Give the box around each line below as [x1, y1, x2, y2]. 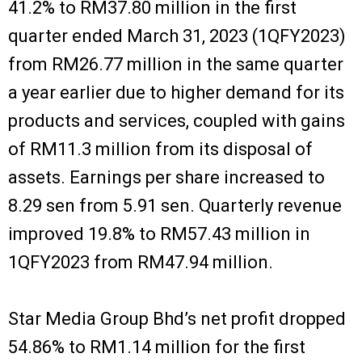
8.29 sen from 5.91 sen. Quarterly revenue [8, 195, 342, 216]
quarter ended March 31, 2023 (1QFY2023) [8, 25, 346, 46]
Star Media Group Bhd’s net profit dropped [8, 308, 346, 329]
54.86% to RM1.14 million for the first [8, 336, 305, 357]
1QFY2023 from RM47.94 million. [8, 251, 273, 272]
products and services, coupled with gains [8, 110, 345, 131]
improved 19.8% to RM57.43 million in [8, 223, 310, 244]
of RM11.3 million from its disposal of [8, 138, 313, 159]
